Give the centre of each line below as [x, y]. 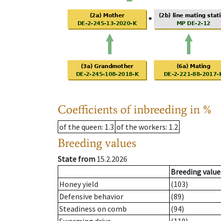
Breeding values [97, 143]
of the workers [141, 127]
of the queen [80, 127]
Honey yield [79, 184]
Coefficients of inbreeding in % [135, 110]
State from [76, 159]
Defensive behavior [91, 197]
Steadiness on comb [93, 209]
